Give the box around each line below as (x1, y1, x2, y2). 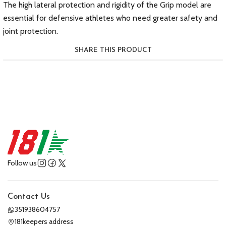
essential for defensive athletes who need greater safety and (3, 13, 217, 23)
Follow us (8, 158, 37, 167)
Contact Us (8, 193, 50, 201)
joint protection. (3, 26, 58, 36)
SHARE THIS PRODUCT (74, 47, 152, 53)
